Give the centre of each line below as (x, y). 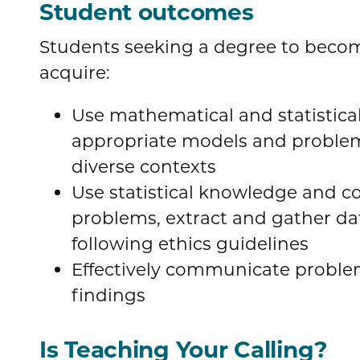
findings (108, 295)
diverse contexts (144, 167)
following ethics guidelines (190, 244)
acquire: (75, 72)
